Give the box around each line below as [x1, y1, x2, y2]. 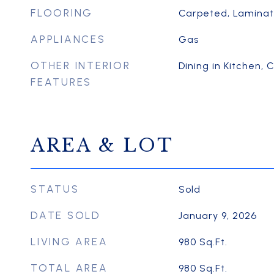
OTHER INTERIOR [31, 59, 131, 72]
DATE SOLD [31, 209, 101, 221]
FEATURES [31, 76, 92, 88]
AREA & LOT [31, 135, 174, 157]
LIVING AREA [31, 235, 108, 248]
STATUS [31, 183, 80, 195]
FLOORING [31, 7, 93, 19]
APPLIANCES [31, 33, 106, 45]
